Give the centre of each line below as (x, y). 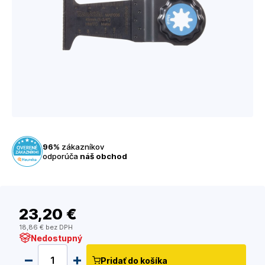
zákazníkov (82, 147)
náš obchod (104, 156)
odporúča (61, 156)
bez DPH (58, 227)
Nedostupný (56, 238)
